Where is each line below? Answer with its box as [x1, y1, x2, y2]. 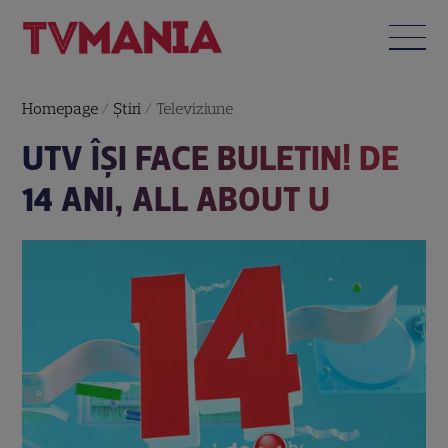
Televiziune [156, 98, 234, 118]
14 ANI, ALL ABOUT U [22, 178, 331, 220]
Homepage [22, 98, 99, 118]
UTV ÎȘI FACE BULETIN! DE [22, 137, 400, 179]
